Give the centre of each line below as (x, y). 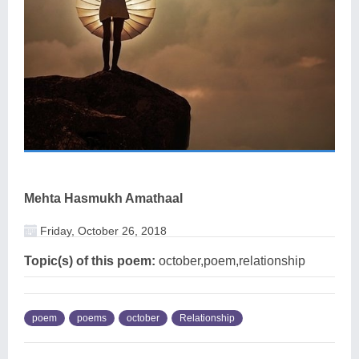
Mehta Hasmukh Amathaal (103, 199)
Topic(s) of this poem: (90, 261)
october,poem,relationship (230, 261)
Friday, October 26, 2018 (102, 231)
